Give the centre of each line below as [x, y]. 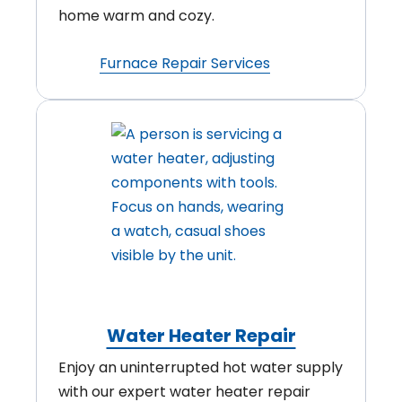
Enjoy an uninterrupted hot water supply [201, 368]
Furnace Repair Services [185, 64]
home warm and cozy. [136, 16]
